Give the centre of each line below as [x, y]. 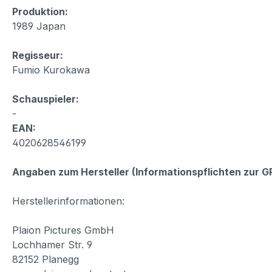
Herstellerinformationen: [68, 201]
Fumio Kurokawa [51, 70]
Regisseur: [38, 56]
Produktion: [40, 12]
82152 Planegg [46, 260]
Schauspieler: [46, 99]
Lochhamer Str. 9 [52, 245]
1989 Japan [39, 26]
